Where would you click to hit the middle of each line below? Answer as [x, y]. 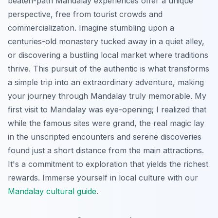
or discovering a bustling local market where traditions [108, 55]
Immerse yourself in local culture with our [119, 177]
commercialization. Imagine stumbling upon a [91, 27]
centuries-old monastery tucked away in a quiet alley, [106, 41]
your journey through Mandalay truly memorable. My [107, 96]
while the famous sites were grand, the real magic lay [106, 123]
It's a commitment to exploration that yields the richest [108, 164]
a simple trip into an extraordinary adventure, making [106, 82]
